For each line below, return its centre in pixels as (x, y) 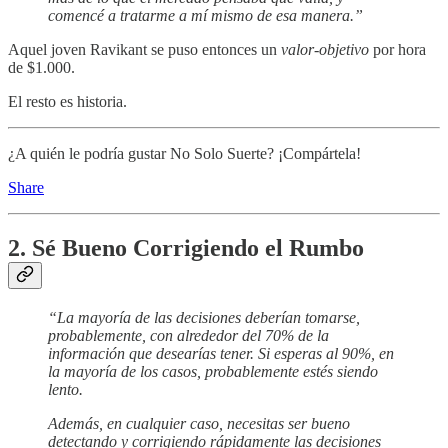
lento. (65, 390)
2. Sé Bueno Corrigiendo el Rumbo (186, 248)
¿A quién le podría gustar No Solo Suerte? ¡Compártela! (184, 154)
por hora (397, 50)
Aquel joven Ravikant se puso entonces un (144, 50)
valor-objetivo (325, 50)
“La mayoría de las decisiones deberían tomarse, (204, 318)
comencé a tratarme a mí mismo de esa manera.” (205, 16)
